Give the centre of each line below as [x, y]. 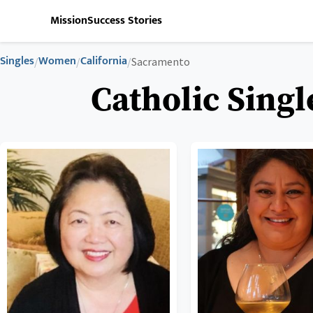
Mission [69, 21]
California [104, 61]
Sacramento [161, 61]
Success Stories [125, 21]
